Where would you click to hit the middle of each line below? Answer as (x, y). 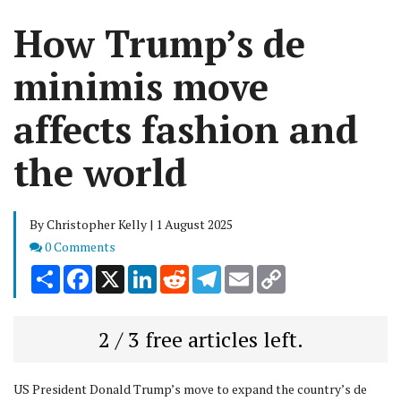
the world (100, 172)
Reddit (207, 272)
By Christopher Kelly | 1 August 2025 (131, 224)
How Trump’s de (159, 43)
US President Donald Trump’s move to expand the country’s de (190, 389)
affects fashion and (186, 129)
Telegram (248, 272)
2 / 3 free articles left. (200, 339)
